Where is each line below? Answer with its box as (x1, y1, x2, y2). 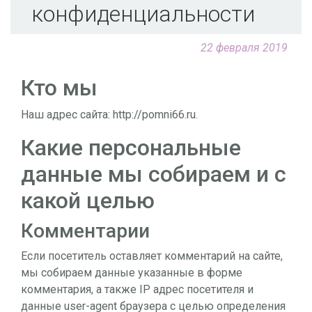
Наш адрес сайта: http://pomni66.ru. (21, 107, 198, 121)
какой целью (21, 187, 155, 214)
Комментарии (21, 219, 150, 242)
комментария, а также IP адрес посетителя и (21, 282, 253, 296)
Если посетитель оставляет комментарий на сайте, (21, 249, 283, 263)
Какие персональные (21, 134, 241, 161)
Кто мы (21, 74, 97, 101)
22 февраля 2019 (201, 40, 288, 54)
